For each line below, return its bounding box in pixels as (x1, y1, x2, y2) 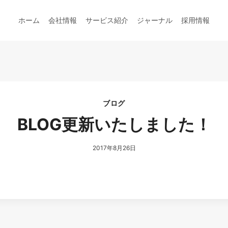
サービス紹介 (85, 16, 128, 24)
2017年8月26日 (92, 144, 136, 152)
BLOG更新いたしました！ (17, 115, 211, 134)
